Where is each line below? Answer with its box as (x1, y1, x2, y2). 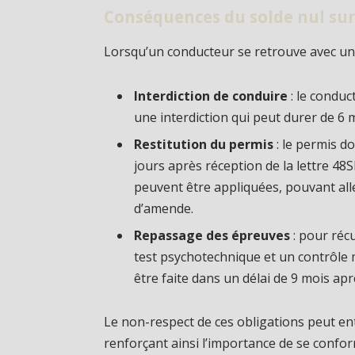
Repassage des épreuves (134, 226, 291, 244)
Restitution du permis (134, 135, 274, 153)
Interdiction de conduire (134, 86, 288, 105)
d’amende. (134, 199, 194, 217)
